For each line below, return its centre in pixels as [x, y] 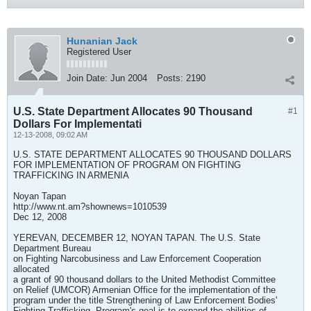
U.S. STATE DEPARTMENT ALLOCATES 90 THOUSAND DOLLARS [152, 154]
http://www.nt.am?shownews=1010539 [90, 207]
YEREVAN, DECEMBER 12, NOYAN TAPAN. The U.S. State [137, 238]
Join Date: [87, 78]
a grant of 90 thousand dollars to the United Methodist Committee [144, 279]
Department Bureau [52, 248]
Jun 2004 [129, 78]
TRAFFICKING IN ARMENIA [71, 175]
